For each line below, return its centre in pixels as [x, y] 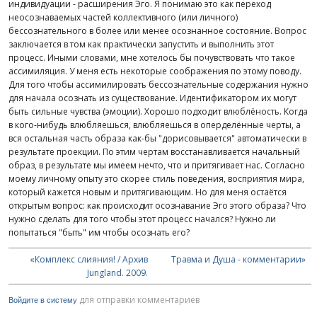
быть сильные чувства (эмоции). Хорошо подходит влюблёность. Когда [158, 112]
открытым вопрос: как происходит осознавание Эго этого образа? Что [157, 206]
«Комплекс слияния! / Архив [89, 260]
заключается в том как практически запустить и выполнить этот [141, 45]
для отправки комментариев [138, 300]
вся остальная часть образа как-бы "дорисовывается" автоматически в [157, 139]
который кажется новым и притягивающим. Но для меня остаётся [148, 192]
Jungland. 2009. [118, 273]
